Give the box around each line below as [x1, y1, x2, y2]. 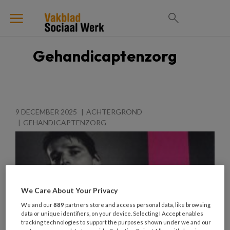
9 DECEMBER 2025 [15, 107, 77, 116]
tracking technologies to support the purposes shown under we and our [21, 219, 212, 226]
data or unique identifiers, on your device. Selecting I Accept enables [21, 210, 204, 217]
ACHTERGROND [86, 107, 142, 116]
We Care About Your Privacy [21, 186, 118, 195]
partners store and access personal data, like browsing [64, 201, 211, 208]
